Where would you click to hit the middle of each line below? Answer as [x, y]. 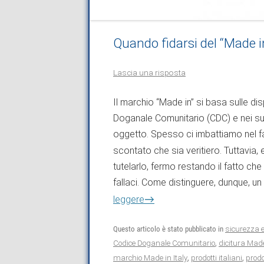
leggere [129, 199]
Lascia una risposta [149, 72]
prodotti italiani [217, 258]
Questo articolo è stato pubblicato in [169, 229]
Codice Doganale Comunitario [164, 243]
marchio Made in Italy [150, 258]
